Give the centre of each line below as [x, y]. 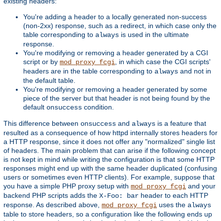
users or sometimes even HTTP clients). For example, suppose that [109, 177]
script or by [41, 61]
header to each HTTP [173, 195]
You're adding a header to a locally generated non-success [115, 17]
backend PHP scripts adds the [51, 195]
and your [201, 186]
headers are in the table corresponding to [89, 71]
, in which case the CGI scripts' [163, 61]
